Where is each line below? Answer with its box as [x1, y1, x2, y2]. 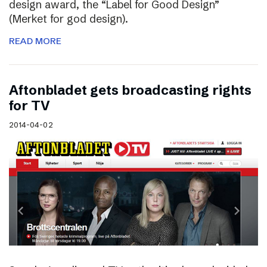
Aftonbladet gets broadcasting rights [9, 82, 252, 99]
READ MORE [9, 35, 61, 47]
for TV [9, 98, 50, 114]
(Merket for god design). [9, 12, 128, 26]
